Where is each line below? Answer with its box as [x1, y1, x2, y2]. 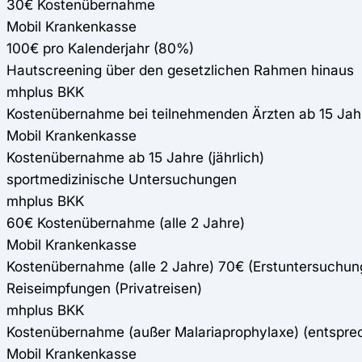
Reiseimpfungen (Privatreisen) [6, 279, 202, 297]
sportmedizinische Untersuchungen [6, 170, 237, 187]
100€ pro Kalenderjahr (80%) [6, 39, 194, 57]
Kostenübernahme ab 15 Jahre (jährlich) [6, 148, 264, 166]
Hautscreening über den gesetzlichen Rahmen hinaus [6, 61, 354, 78]
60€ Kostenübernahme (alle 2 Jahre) [6, 213, 245, 231]
